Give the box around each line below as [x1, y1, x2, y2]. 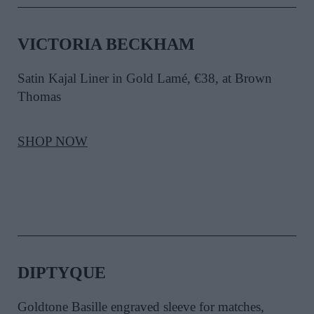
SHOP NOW [18, 134, 88, 149]
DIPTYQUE [18, 264, 106, 282]
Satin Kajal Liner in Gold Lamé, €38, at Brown [18, 71, 272, 86]
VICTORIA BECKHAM [18, 35, 195, 54]
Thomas [18, 89, 61, 104]
